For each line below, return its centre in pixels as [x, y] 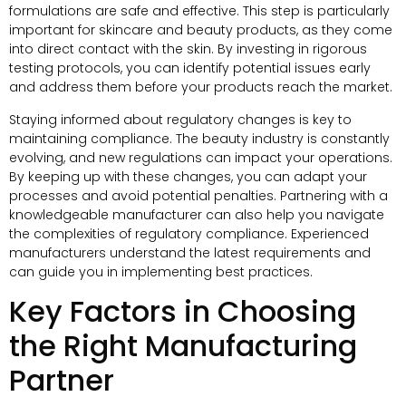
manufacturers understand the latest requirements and [190, 252]
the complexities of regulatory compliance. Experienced [189, 233]
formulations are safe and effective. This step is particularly [199, 11]
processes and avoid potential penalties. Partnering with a [198, 195]
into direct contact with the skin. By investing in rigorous [188, 49]
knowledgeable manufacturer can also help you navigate [197, 214]
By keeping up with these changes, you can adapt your [188, 176]
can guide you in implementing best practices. [161, 271]
